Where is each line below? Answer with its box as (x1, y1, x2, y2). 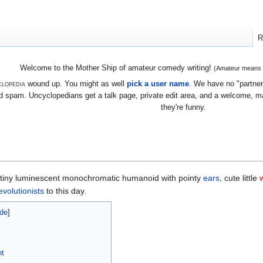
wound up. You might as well (25, 79, 127, 88)
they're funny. (161, 102, 206, 112)
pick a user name (126, 79, 189, 88)
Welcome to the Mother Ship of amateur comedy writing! (19, 63, 214, 73)
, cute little (220, 173, 259, 183)
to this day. (44, 186, 86, 195)
